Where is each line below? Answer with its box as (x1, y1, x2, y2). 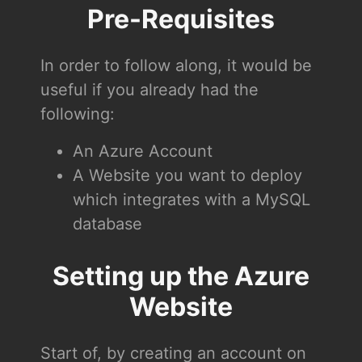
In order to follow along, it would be (40, 55, 312, 75)
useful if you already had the (40, 79, 259, 99)
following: (40, 103, 115, 124)
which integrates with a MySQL (72, 189, 310, 209)
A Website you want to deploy (72, 165, 302, 185)
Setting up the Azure (52, 259, 309, 292)
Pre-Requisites (86, 2, 275, 35)
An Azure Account (72, 141, 213, 161)
